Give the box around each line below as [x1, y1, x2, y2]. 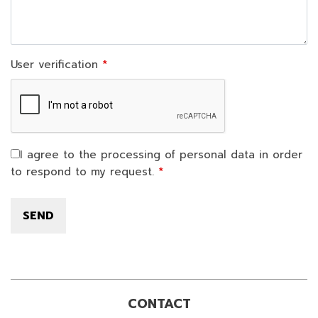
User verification [11, 57, 98, 73]
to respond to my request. [11, 164, 154, 180]
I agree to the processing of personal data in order [20, 147, 302, 163]
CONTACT [127, 294, 191, 314]
